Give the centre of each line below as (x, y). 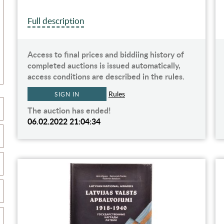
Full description (55, 20)
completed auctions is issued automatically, (104, 65)
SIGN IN (67, 94)
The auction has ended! (69, 110)
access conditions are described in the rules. (106, 76)
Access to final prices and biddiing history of (105, 54)
